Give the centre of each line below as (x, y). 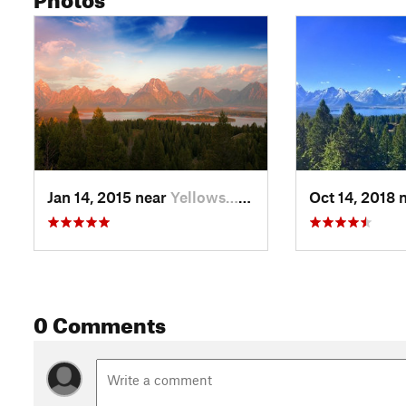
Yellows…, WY (204, 196)
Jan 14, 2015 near (109, 196)
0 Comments (100, 322)
